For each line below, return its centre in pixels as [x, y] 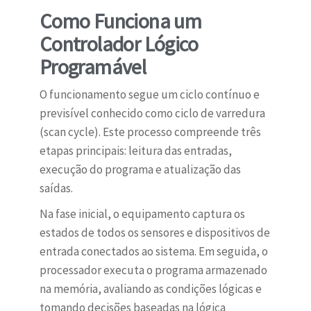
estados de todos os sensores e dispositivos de [154, 233]
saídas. [56, 188]
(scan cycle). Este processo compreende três [150, 132]
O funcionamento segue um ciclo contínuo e [149, 95]
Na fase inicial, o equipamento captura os [142, 214]
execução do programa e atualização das [140, 170]
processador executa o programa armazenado [153, 270]
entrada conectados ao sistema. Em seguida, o [153, 252]
